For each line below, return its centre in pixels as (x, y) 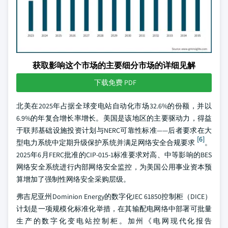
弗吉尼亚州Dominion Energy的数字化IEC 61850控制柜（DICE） (114, 196)
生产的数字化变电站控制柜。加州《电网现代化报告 (114, 221)
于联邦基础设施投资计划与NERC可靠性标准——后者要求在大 (114, 130)
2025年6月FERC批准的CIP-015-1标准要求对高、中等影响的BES (114, 155)
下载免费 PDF (115, 82)
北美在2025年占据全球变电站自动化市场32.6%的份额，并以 (114, 106)
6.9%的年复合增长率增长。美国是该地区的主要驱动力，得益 (114, 118)
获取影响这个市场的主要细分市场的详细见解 (114, 65)
